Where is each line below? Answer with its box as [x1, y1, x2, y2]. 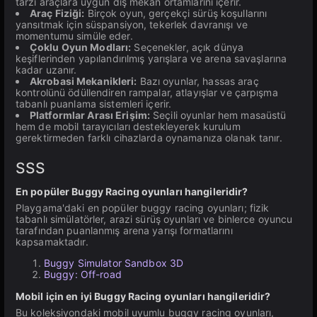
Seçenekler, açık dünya [131, 41, 244, 53]
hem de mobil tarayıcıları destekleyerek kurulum [16, 120, 241, 132]
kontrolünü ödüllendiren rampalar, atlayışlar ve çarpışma [16, 86, 278, 98]
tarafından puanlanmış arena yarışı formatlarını [16, 224, 233, 236]
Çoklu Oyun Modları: [30, 41, 132, 53]
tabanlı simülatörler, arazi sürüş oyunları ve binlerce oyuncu [16, 213, 293, 225]
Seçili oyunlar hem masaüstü [150, 109, 287, 121]
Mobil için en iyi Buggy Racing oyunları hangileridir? [16, 290, 271, 302]
